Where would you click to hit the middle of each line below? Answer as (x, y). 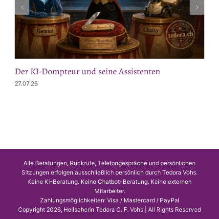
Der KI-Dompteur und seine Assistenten (88, 71)
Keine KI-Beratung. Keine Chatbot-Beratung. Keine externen (109, 182)
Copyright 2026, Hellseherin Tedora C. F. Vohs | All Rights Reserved (109, 210)
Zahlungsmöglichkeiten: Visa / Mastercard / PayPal (109, 200)
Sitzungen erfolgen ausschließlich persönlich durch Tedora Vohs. (109, 173)
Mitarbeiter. (109, 191)
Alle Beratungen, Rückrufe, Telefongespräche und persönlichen (109, 163)
